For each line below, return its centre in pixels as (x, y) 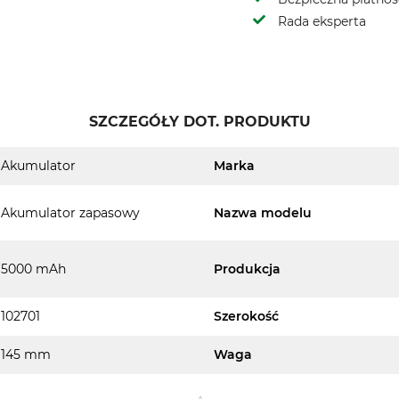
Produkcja (247, 269)
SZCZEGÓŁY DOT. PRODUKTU (199, 122)
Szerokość (246, 316)
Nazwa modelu (263, 212)
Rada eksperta (322, 21)
